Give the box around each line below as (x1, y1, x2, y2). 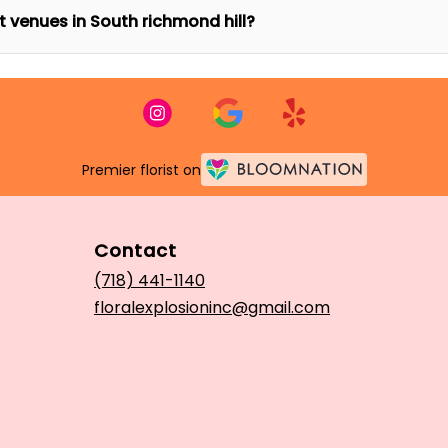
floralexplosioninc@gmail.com (94, 295, 330, 319)
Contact (94, 237, 177, 263)
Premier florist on (81, 160, 201, 181)
